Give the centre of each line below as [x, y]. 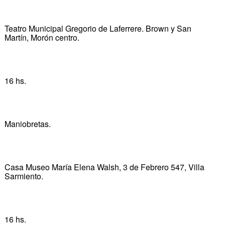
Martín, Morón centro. [42, 37]
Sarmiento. [24, 176]
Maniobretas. [27, 124]
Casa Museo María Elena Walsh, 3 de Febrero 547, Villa [104, 167]
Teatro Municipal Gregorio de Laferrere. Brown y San [98, 28]
